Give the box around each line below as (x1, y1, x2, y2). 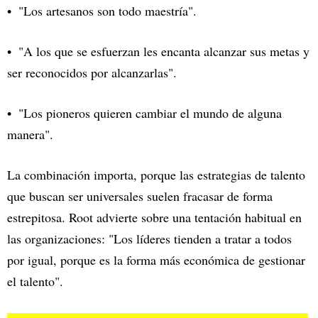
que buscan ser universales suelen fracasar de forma (7, 187, 273, 205)
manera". (7, 126, 53, 143)
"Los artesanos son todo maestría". (18, 2, 197, 20)
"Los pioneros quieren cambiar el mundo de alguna (18, 104, 282, 122)
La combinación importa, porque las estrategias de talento (7, 166, 305, 184)
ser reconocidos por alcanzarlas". (7, 64, 177, 82)
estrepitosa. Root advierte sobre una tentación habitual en (7, 209, 302, 226)
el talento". (7, 273, 63, 290)
